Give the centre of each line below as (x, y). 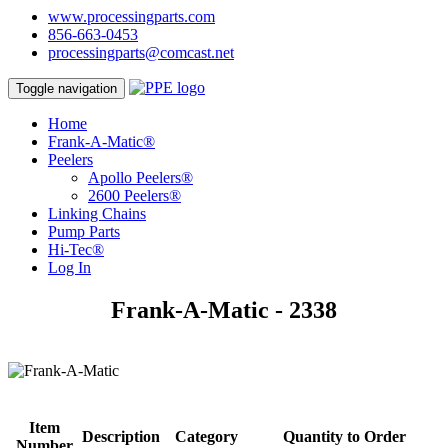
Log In (69, 267)
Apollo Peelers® (140, 177)
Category (206, 436)
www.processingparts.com (131, 16)
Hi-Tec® (76, 249)
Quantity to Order (344, 436)
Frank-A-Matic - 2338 (224, 309)
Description (121, 436)
